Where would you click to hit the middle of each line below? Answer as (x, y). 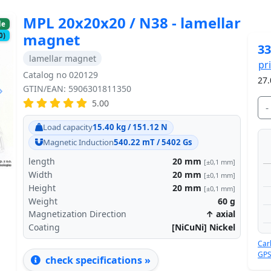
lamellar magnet (62, 58)
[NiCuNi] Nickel (204, 227)
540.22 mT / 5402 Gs (153, 142)
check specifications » (97, 260)
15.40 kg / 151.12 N (130, 127)
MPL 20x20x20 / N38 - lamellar (132, 22)
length (42, 162)
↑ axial (220, 214)
